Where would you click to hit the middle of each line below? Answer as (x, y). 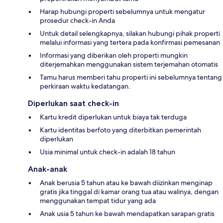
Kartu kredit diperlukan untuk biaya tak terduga (113, 117)
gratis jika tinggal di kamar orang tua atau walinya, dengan (129, 192)
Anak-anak (48, 169)
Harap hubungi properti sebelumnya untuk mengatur (122, 12)
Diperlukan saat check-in (73, 104)
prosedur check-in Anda (77, 21)
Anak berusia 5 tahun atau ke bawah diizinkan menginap (126, 183)
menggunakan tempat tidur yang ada (98, 201)
